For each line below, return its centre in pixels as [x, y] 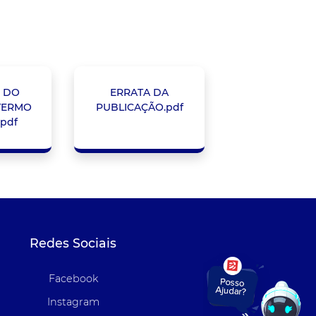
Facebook [73, 279]
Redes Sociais [73, 243]
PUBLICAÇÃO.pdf [139, 108]
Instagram [73, 302]
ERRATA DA [139, 93]
